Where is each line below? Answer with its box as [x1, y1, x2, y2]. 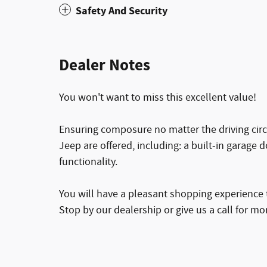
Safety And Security [76, 4, 167, 18]
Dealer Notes [59, 55, 150, 76]
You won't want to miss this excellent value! [59, 91, 256, 105]
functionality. [59, 155, 117, 169]
